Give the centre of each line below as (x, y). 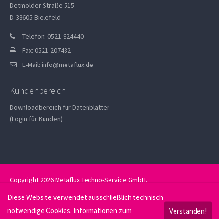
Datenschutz (28, 193)
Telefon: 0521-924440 (53, 36)
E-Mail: (32, 64)
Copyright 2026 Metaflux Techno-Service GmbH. (78, 180)
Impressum (69, 193)
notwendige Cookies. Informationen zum (69, 210)
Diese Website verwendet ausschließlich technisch (85, 197)
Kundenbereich (38, 90)
